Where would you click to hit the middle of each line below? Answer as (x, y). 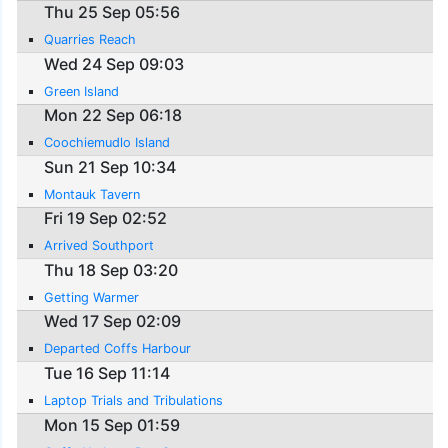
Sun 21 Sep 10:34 (110, 166)
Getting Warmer (92, 297)
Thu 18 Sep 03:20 (111, 269)
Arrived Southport (99, 246)
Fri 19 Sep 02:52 (106, 218)
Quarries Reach (90, 39)
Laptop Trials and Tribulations (134, 401)
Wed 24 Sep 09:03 (114, 63)
